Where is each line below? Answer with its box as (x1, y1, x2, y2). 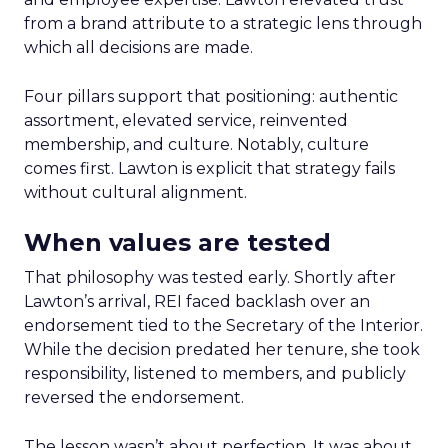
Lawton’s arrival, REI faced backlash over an (24, 292, 370, 311)
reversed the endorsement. (24, 388, 244, 407)
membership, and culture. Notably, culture (24, 135, 369, 154)
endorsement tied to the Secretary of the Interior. (24, 316, 423, 335)
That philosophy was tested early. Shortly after (24, 268, 396, 287)
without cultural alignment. (24, 183, 247, 202)
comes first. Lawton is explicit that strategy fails (24, 159, 395, 178)
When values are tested (24, 228, 331, 257)
